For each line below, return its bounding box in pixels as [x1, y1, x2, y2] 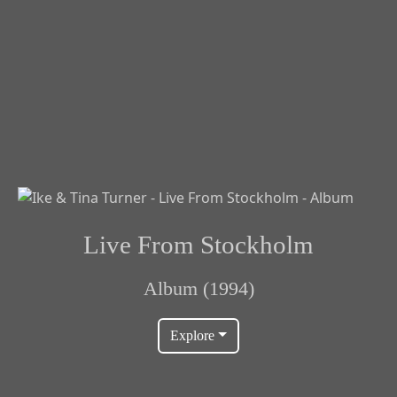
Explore [170, 327, 215, 343]
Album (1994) [143, 277, 254, 300]
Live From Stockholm [83, 230, 314, 259]
